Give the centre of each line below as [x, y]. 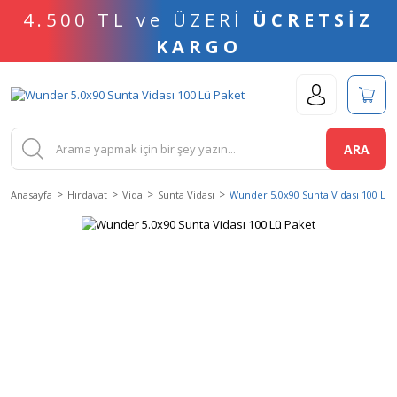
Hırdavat [87, 195]
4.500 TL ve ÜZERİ [138, 20]
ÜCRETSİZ [313, 20]
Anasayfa [31, 195]
